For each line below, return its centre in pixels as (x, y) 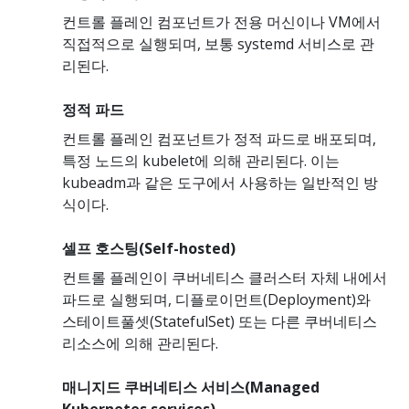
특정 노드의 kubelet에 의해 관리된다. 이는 (201, 160)
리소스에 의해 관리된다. (140, 343)
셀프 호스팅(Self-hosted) (149, 248)
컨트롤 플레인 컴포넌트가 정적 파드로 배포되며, (219, 138)
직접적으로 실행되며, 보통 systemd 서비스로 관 (218, 43)
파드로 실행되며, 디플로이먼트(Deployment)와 (216, 299)
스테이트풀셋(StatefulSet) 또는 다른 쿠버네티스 (220, 321)
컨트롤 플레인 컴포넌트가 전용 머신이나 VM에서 (221, 21)
